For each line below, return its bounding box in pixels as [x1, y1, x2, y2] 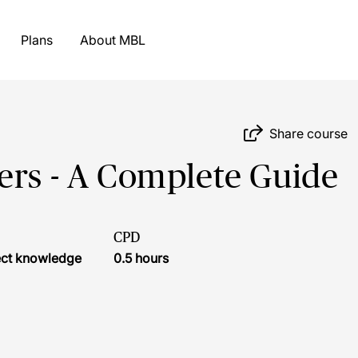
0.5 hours [113, 250, 169, 266]
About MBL [118, 32, 145, 48]
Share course [269, 125, 348, 141]
